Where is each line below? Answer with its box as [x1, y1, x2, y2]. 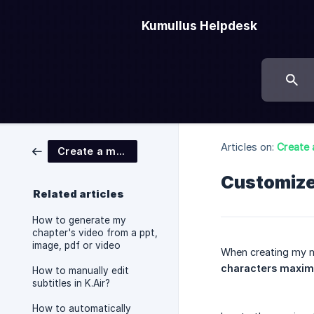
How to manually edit [32, 265, 129, 276]
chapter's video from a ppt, [32, 227, 158, 238]
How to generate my [32, 214, 126, 226]
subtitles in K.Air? [32, 278, 110, 289]
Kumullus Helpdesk [142, 18, 257, 33]
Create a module [116, 145, 125, 157]
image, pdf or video [32, 240, 121, 251]
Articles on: [221, 141, 275, 153]
